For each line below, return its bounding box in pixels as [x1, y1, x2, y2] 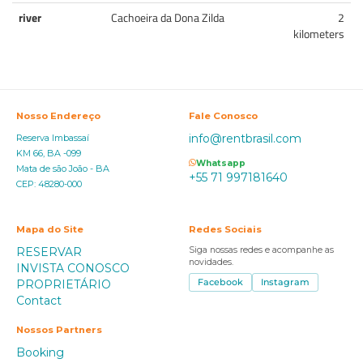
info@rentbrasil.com [189, 131, 301, 146]
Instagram [261, 277, 310, 288]
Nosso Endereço [16, 110, 100, 122]
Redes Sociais [189, 224, 262, 235]
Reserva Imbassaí [16, 132, 89, 143]
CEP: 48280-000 [16, 178, 82, 190]
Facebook [198, 277, 243, 288]
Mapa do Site [16, 224, 83, 235]
